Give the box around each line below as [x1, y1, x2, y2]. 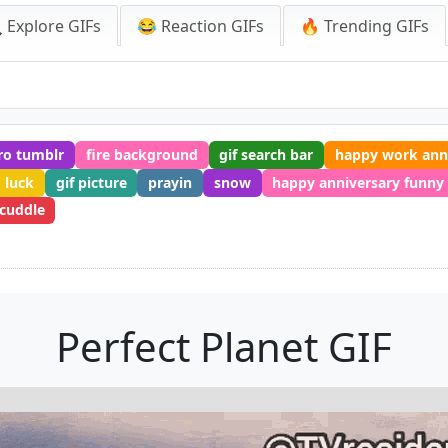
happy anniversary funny [272, 172, 445, 192]
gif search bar [219, 144, 314, 164]
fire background [85, 144, 198, 164]
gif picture [55, 172, 127, 192]
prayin [148, 172, 193, 192]
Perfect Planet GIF [56, 319, 392, 375]
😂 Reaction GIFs [137, 15, 264, 37]
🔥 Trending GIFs [300, 15, 429, 37]
